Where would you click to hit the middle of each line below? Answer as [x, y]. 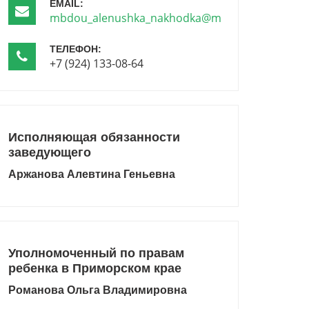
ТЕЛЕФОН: [76, 49]
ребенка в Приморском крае [95, 268]
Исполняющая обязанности [94, 137]
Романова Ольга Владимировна [98, 290]
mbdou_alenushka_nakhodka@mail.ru [149, 18]
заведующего [50, 152]
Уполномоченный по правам [96, 253]
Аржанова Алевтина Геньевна [92, 174]
